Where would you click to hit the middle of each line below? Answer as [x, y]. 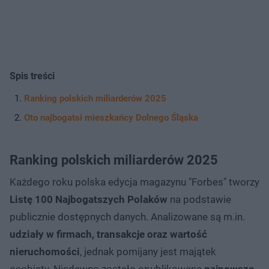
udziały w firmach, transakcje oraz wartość [108, 234]
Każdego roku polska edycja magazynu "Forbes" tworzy [134, 182]
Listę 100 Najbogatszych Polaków [89, 199]
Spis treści [32, 76]
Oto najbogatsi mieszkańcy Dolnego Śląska [111, 117]
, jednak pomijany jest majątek [148, 251]
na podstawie [199, 199]
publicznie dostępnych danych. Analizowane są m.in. [127, 216]
